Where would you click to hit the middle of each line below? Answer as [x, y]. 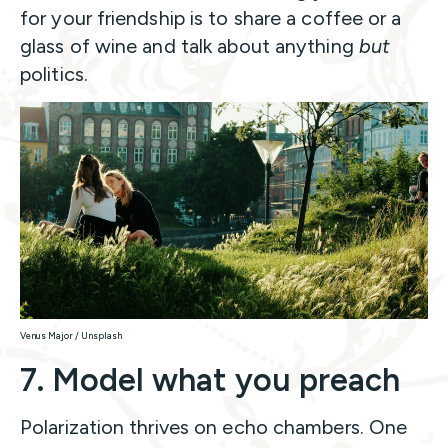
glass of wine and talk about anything [189, 46]
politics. [54, 74]
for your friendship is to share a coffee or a [211, 18]
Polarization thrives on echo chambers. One [214, 427]
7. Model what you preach [210, 380]
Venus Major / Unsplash [71, 336]
